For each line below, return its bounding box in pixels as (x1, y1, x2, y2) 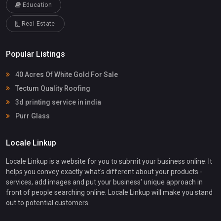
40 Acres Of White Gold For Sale (14, 71, 118, 79)
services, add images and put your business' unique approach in (6, 178, 203, 186)
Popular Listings (6, 49, 65, 59)
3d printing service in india (14, 98, 101, 107)
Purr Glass (14, 112, 50, 120)
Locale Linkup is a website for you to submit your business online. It (6, 157, 212, 166)
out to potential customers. (6, 199, 90, 207)
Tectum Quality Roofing (14, 84, 90, 93)
